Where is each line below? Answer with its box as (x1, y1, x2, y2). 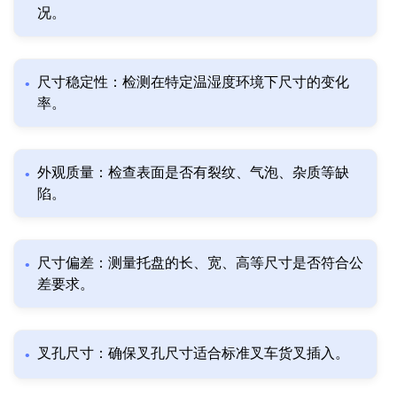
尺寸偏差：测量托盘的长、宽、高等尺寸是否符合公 (37, 255, 363, 271)
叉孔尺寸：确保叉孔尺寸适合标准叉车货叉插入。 (37, 346, 349, 362)
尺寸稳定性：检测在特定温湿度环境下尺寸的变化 (37, 74, 349, 90)
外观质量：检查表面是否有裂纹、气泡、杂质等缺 (37, 165, 349, 181)
